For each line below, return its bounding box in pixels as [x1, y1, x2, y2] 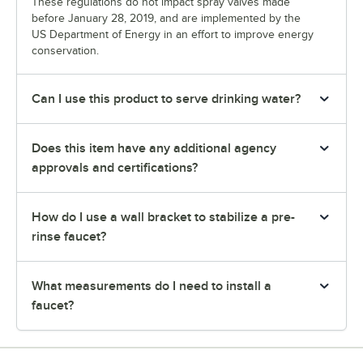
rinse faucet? [32, 229, 106, 245]
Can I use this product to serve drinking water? [32, 92, 301, 107]
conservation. [32, 45, 99, 58]
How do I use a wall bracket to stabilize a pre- [32, 210, 295, 225]
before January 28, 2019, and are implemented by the [32, 12, 301, 25]
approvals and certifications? [32, 160, 198, 176]
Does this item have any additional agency [32, 141, 276, 156]
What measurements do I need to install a [32, 279, 271, 294]
